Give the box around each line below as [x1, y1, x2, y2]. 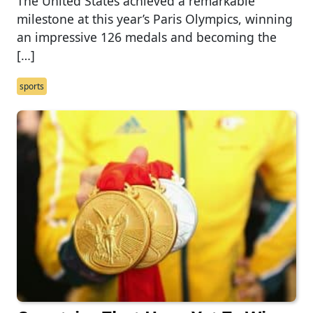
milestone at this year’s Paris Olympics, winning [17, 10, 293, 28]
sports [20, 80, 44, 93]
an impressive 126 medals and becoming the [17, 29, 277, 46]
